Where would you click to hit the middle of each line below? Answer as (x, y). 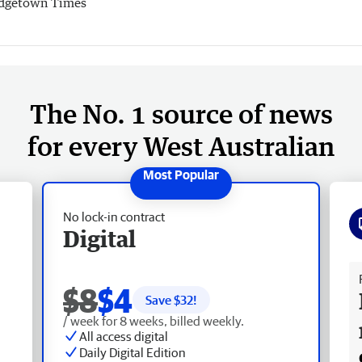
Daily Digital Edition (133, 352)
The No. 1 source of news (181, 113)
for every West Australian (181, 145)
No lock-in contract (114, 216)
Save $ (163, 299)
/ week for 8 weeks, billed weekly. (154, 320)
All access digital (124, 336)
